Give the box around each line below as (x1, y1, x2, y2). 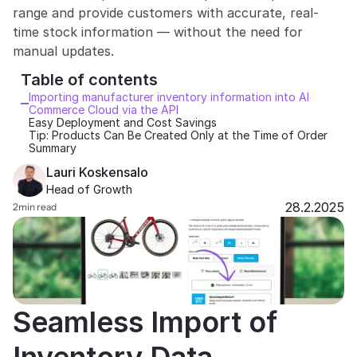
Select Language (127, 265, 201, 277)
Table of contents (21, 70, 162, 89)
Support (16, 175, 61, 189)
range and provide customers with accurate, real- (13, 5, 319, 21)
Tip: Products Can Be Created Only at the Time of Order (29, 128, 328, 142)
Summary (29, 141, 76, 155)
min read (18, 201, 57, 213)
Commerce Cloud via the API (29, 103, 178, 116)
